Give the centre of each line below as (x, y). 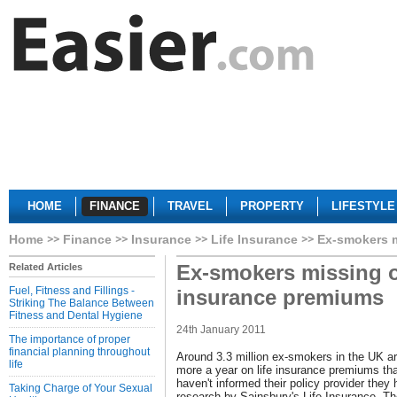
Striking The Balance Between (82, 303)
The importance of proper (70, 339)
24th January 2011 (221, 330)
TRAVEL (190, 206)
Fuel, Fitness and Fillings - (72, 291)
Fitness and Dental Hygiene (76, 315)
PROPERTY (272, 206)
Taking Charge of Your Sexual (81, 388)
